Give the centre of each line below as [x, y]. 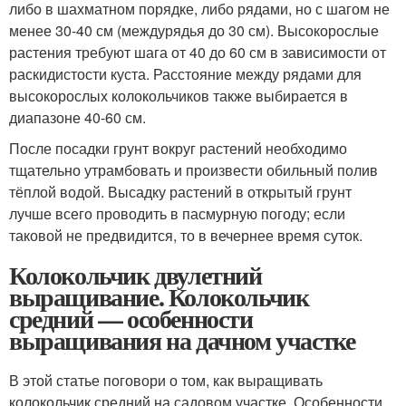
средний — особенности [131, 319]
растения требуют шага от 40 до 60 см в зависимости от [198, 52]
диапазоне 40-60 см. [77, 117]
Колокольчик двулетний [135, 275]
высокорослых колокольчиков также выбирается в [179, 96]
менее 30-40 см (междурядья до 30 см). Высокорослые [194, 30]
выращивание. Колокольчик [159, 297]
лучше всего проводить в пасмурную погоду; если [177, 213]
